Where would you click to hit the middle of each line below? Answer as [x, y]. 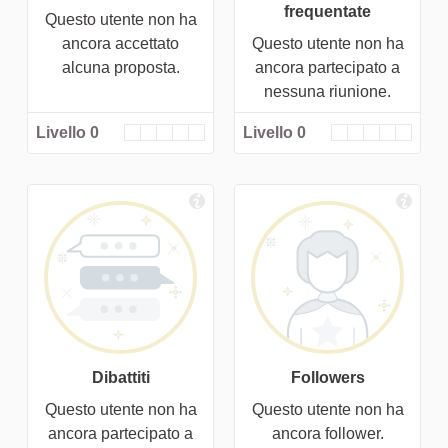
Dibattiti [120, 377]
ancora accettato [120, 43]
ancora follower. [327, 433]
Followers [327, 377]
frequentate [327, 11]
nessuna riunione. [327, 91]
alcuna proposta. [120, 67]
